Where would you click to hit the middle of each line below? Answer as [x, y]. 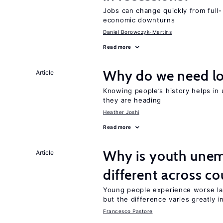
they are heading [132, 100]
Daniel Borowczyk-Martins [137, 32]
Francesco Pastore [128, 211]
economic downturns [139, 20]
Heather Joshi [121, 112]
